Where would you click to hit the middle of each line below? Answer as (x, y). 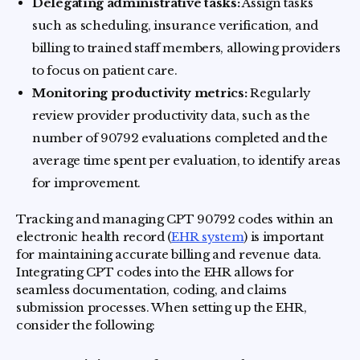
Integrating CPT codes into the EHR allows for (155, 272)
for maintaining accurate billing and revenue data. (169, 254)
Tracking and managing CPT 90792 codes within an (175, 219)
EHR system (208, 237)
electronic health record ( (94, 237)
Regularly (279, 93)
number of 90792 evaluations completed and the (180, 138)
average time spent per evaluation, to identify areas (186, 160)
